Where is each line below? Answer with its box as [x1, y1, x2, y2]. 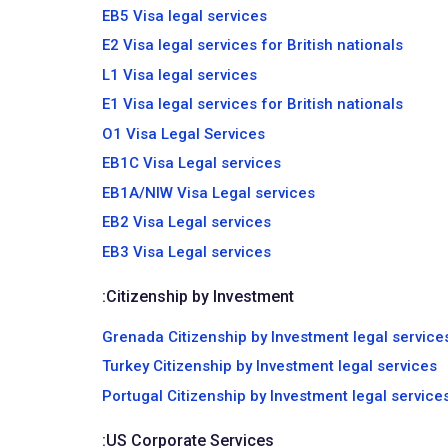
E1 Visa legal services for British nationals [102, 95, 403, 113]
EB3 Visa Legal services [102, 242, 271, 261]
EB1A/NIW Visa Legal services [102, 183, 315, 202]
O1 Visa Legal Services [102, 124, 265, 143]
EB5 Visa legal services [102, 6, 267, 25]
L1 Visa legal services [102, 65, 257, 84]
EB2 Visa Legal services [102, 213, 271, 231]
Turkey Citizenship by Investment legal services [102, 357, 437, 375]
